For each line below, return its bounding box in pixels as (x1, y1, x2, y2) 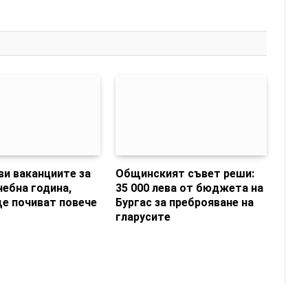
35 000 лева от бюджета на (115, 181, 264, 195)
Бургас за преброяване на (115, 195, 254, 209)
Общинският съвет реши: (115, 166, 255, 180)
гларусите (115, 210, 171, 223)
